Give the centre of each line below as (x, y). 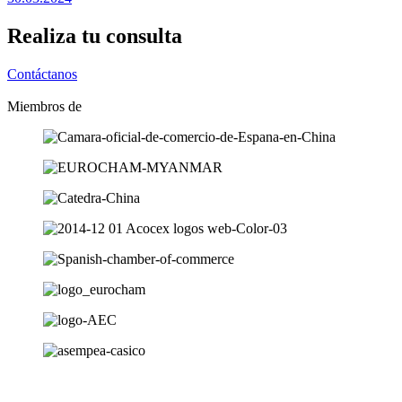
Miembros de (44, 106)
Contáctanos (42, 74)
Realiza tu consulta (95, 35)
